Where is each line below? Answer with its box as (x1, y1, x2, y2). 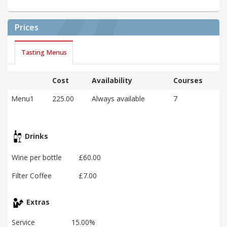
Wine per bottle (12, 152, 62, 162)
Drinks (23, 131, 48, 141)
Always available (92, 93, 145, 103)
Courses (173, 75, 203, 85)
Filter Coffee (12, 170, 52, 180)
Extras (24, 197, 50, 207)
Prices (15, 22, 39, 33)
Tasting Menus (21, 48, 67, 57)
